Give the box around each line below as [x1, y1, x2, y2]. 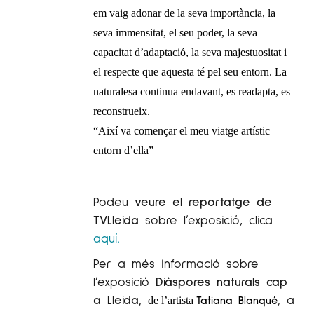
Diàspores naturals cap [156, 273, 287, 289]
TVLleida [93, 211, 139, 227]
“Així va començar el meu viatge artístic [93, 124, 270, 137]
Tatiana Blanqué [196, 292, 278, 306]
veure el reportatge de [135, 193, 272, 209]
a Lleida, [93, 291, 148, 307]
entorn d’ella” [93, 144, 153, 156]
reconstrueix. [93, 104, 150, 117]
